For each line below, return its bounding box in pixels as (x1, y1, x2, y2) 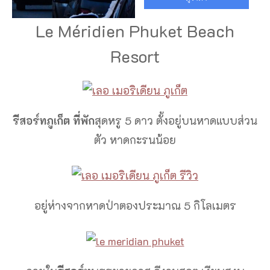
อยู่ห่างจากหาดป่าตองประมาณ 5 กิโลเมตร (34, 198, 236, 213)
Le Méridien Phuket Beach (36, 20, 234, 42)
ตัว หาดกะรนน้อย (94, 133, 176, 148)
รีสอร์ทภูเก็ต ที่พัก (13, 113, 95, 128)
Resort (110, 45, 160, 67)
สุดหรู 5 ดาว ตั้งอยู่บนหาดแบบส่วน (95, 113, 257, 128)
